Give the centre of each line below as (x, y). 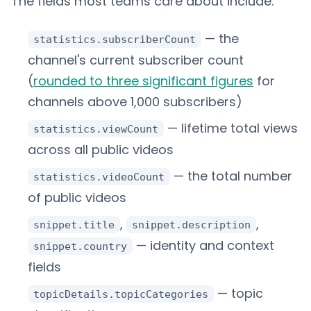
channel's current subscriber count (136, 60)
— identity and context (203, 245)
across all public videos (101, 150)
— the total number (231, 176)
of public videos (77, 197)
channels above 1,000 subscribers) (135, 102)
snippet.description (191, 225)
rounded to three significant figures (143, 81)
